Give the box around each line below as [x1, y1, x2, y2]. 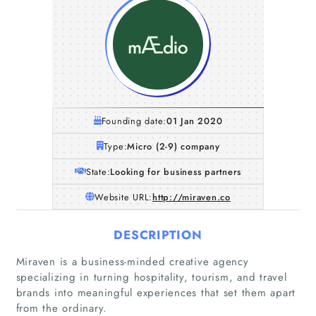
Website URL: [95, 190, 153, 204]
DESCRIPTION [114, 226, 202, 243]
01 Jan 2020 [166, 114, 223, 128]
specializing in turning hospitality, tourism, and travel [16, 269, 287, 285]
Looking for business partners [110, 164, 242, 178]
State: [85, 164, 111, 178]
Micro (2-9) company [127, 139, 220, 153]
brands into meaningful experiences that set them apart [16, 284, 296, 300]
